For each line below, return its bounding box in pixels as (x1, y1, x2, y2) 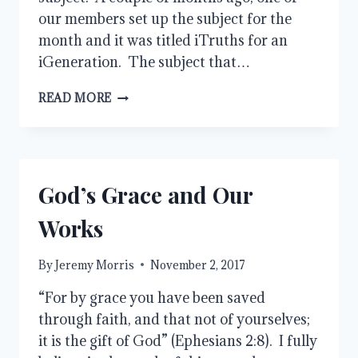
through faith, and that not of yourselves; (38, 309, 310, 328)
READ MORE (38, 90, 113, 106)
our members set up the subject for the (38, 10, 292, 29)
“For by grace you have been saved (38, 288, 265, 307)
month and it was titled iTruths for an (38, 31, 288, 50)
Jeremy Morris (55, 257, 135, 272)
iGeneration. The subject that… (38, 53, 250, 72)
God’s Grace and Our (38, 180, 253, 210)
